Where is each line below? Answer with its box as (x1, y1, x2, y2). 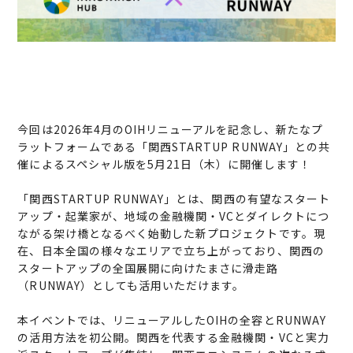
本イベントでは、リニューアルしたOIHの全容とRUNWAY (17, 312, 326, 329)
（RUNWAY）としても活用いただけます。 (17, 277, 245, 294)
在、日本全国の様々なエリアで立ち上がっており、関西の (17, 243, 325, 259)
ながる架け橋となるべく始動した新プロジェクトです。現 (17, 225, 325, 242)
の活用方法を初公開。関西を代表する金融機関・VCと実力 (17, 329, 329, 346)
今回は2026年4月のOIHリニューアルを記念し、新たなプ (17, 121, 323, 138)
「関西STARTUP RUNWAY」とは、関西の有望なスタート (17, 191, 330, 207)
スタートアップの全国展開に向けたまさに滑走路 (17, 260, 279, 277)
